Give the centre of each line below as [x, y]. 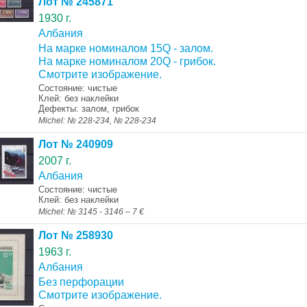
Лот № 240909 [75, 144]
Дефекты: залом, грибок [88, 109]
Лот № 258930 [75, 235]
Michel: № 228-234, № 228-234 [97, 121]
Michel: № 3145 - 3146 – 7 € [91, 212]
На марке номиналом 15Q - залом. [125, 48]
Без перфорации [81, 282]
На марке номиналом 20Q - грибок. [127, 61]
